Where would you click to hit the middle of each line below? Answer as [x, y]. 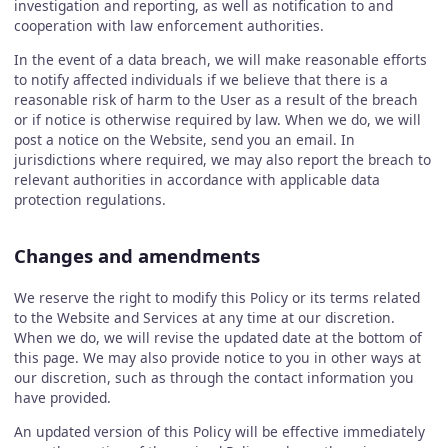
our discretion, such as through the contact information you [213, 377]
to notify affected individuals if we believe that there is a [200, 79]
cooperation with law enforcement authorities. [168, 25]
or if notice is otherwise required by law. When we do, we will [217, 119]
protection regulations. [89, 199]
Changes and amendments [136, 256]
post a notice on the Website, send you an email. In [184, 139]
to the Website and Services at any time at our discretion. [204, 317]
